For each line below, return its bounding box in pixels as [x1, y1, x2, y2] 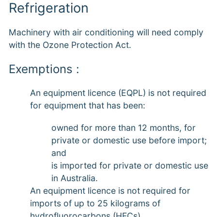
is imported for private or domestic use [51, 160, 208, 171]
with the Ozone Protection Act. [8, 40, 131, 50]
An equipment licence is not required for [30, 186, 190, 196]
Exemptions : [8, 62, 79, 77]
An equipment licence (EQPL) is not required [30, 88, 206, 98]
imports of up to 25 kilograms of [30, 198, 160, 209]
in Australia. [51, 173, 98, 184]
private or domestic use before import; [51, 135, 207, 146]
